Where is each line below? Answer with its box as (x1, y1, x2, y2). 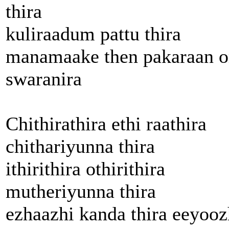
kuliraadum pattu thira (6, 22, 181, 44)
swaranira (6, 67, 82, 89)
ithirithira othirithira (6, 157, 165, 179)
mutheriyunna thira (6, 180, 156, 202)
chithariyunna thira (6, 135, 155, 157)
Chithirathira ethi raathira (6, 112, 207, 134)
